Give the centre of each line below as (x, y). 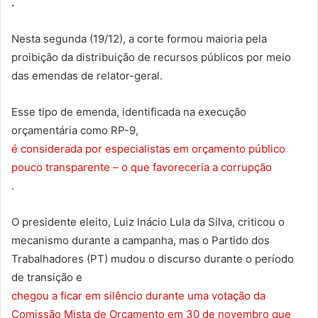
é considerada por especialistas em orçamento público (148, 148)
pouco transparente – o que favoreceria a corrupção (142, 167)
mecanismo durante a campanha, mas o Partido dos (141, 240)
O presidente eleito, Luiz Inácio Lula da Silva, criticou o (148, 221)
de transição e (48, 277)
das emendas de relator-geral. (87, 75)
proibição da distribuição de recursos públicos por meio (151, 57)
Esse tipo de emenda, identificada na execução (129, 111)
